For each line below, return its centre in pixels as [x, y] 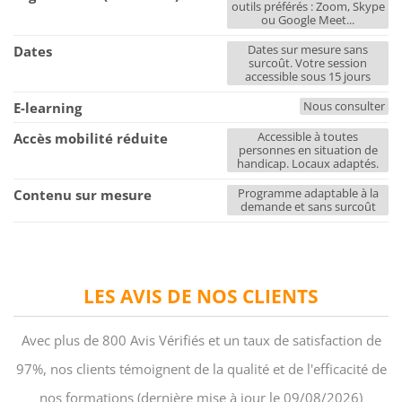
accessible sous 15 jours [308, 77]
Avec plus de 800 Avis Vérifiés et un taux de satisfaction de [201, 341]
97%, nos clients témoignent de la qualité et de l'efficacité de [201, 369]
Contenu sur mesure [83, 195]
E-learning [48, 108]
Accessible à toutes [308, 137]
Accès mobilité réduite [91, 139]
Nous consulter [344, 106]
